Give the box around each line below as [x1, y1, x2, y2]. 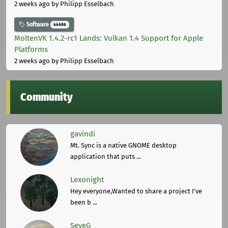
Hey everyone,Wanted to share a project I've [70, 187, 202, 195]
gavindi [70, 129, 95, 138]
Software [25, 21, 50, 28]
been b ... [70, 198, 97, 206]
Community [20, 90, 73, 104]
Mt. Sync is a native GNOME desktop [70, 141, 177, 149]
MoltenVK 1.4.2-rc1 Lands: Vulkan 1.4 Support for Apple [14, 33, 203, 43]
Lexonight [70, 175, 104, 184]
